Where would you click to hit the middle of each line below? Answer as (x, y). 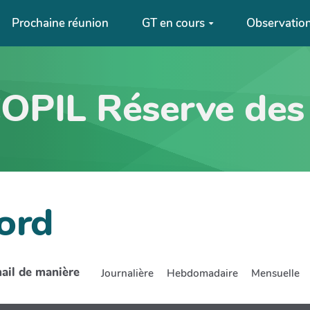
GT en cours (173, 23)
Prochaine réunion (61, 23)
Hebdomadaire (202, 273)
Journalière (127, 273)
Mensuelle (275, 273)
